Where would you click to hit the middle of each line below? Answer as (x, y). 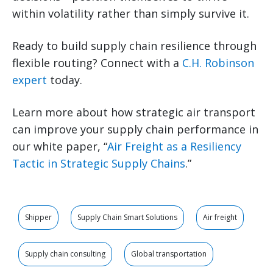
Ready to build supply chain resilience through (134, 45)
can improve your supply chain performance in (135, 129)
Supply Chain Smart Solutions (127, 217)
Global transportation (169, 253)
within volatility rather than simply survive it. (131, 13)
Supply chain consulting (65, 253)
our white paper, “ (60, 146)
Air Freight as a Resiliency (174, 146)
